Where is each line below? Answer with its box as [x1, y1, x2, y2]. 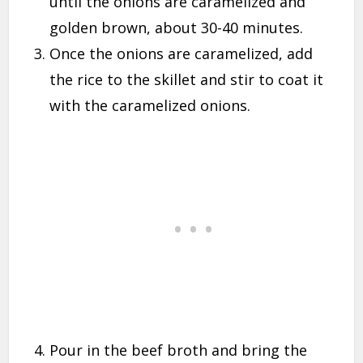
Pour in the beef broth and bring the [49, 340, 308, 360]
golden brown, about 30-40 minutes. [49, 17, 304, 37]
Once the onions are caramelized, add [49, 43, 314, 63]
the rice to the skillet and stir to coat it [49, 69, 324, 89]
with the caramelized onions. [49, 95, 251, 115]
